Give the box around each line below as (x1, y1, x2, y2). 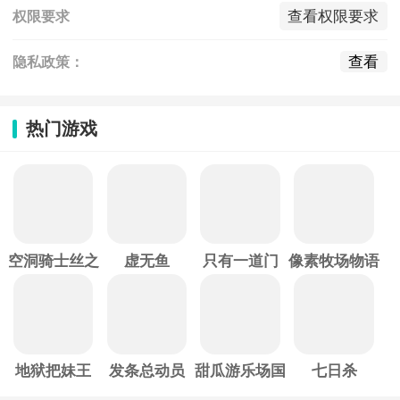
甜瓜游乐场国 (195, 362, 287, 380)
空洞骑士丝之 (7, 252, 99, 271)
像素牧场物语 (288, 252, 380, 271)
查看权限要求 (287, 7, 379, 26)
